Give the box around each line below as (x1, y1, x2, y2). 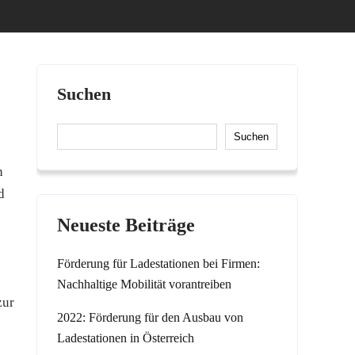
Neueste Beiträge (57, 215, 195, 235)
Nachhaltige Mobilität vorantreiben (57, 277, 231, 291)
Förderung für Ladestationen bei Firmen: (57, 257, 260, 270)
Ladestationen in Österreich (57, 331, 194, 345)
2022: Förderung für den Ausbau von (57, 311, 243, 324)
